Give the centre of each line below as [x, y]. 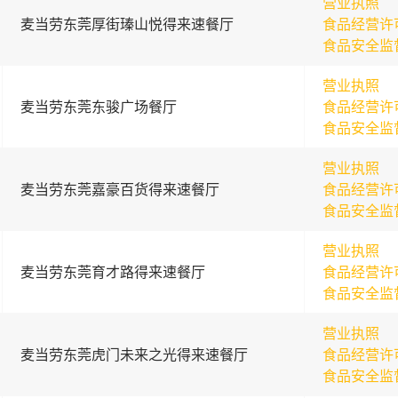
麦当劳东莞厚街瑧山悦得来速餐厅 [127, 24]
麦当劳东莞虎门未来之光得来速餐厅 [134, 354]
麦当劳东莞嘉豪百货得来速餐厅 [119, 189]
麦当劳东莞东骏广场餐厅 [98, 107]
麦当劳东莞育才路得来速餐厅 [112, 272]
